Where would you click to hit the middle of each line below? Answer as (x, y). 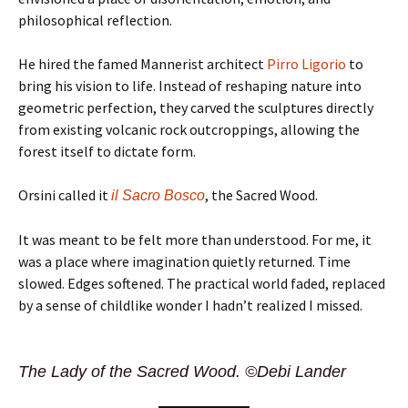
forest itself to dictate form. (107, 151)
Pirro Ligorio (306, 64)
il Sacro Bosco (158, 195)
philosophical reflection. (95, 20)
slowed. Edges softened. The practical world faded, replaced (202, 283)
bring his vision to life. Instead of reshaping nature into (190, 86)
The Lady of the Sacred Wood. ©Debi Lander (182, 372)
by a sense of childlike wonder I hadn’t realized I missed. (190, 305)
